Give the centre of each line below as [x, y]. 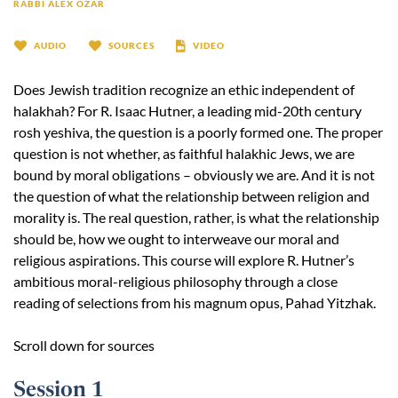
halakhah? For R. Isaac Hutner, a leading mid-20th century [187, 111]
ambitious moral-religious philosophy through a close [175, 282]
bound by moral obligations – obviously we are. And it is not [194, 175]
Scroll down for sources [84, 346]
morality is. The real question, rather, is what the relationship [196, 218]
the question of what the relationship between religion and [191, 196]
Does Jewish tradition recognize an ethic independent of [184, 90]
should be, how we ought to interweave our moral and [176, 239]
